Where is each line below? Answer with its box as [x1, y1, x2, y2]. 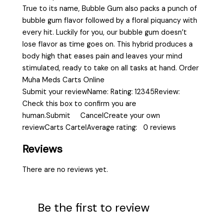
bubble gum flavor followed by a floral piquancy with [22, 16, 198, 26]
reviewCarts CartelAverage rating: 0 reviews [22, 123, 176, 133]
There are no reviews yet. [22, 165, 109, 174]
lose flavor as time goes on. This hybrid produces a [22, 40, 193, 50]
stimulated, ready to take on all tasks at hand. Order [22, 63, 199, 73]
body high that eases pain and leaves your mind [22, 52, 183, 61]
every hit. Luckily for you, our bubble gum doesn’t [22, 28, 187, 38]
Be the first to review [38, 199, 150, 215]
